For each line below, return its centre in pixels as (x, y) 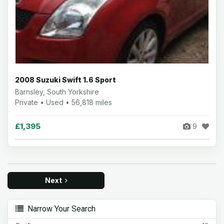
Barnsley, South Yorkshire (57, 92)
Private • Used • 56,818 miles (63, 102)
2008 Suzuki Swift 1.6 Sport (65, 80)
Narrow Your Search (59, 209)
